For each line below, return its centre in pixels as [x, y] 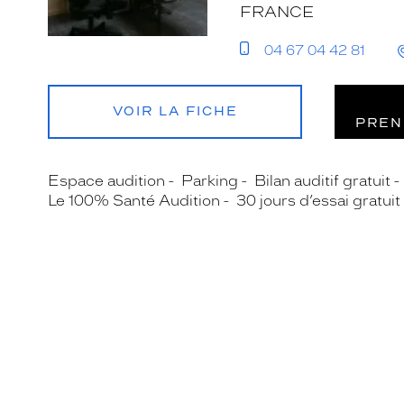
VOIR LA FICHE [175, 111]
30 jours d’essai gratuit [318, 201]
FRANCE [277, 12]
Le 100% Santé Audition [134, 201]
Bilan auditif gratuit [322, 181]
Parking [210, 181]
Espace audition [106, 181]
